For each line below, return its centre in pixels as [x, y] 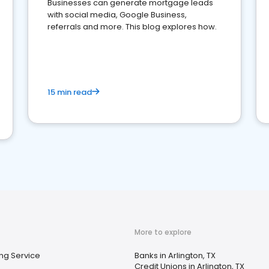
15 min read [70, 92]
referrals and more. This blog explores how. [132, 27]
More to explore [163, 232]
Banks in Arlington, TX [175, 255]
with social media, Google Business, [117, 15]
